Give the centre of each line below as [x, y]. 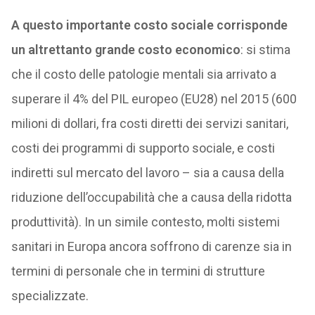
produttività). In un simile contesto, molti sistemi [145, 222]
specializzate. [50, 296]
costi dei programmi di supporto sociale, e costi [143, 148]
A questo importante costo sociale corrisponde [149, 25]
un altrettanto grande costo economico [126, 50]
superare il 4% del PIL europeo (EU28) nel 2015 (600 [154, 99]
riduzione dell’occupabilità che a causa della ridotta [151, 197]
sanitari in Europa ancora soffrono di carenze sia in [151, 246]
